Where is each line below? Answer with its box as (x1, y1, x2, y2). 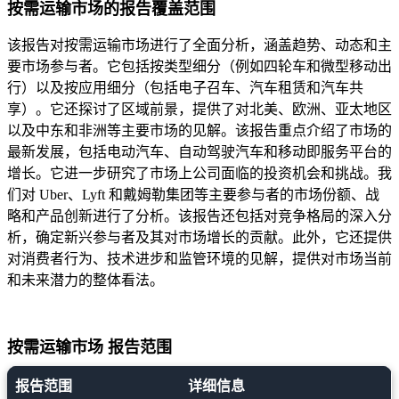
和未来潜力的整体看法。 (7, 273, 164, 289)
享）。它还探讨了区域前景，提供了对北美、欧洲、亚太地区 (7, 102, 392, 118)
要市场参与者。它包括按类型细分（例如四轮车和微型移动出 (7, 59, 392, 75)
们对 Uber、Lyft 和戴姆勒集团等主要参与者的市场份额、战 (7, 187, 379, 203)
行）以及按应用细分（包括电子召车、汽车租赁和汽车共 (7, 80, 363, 96)
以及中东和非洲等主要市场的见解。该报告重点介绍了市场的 (7, 123, 392, 139)
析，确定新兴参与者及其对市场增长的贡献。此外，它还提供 (7, 230, 392, 246)
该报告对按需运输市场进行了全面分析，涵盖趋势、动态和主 (7, 37, 392, 53)
